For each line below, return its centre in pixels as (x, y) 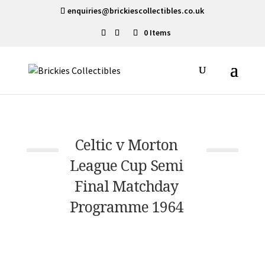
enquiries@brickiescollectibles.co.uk (136, 10)
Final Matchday (127, 186)
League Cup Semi (126, 165)
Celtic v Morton (127, 144)
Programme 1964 (127, 206)
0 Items (157, 33)
